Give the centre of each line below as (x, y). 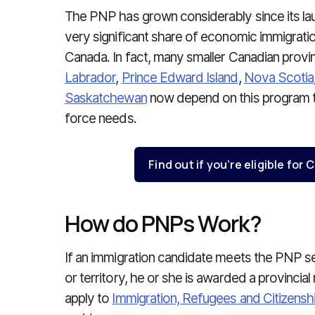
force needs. (101, 118)
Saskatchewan (106, 98)
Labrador (90, 78)
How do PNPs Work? (163, 224)
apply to (89, 298)
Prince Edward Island (180, 78)
